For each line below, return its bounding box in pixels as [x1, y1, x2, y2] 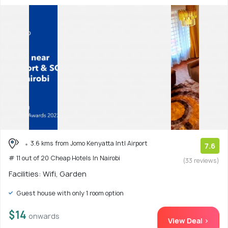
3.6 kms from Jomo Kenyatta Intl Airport [31, 138, 148, 148]
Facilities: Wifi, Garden [9, 168, 87, 179]
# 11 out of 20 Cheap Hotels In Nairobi [9, 154, 120, 163]
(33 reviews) [183, 156, 219, 165]
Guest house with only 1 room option [15, 188, 124, 197]
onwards [28, 211, 60, 221]
